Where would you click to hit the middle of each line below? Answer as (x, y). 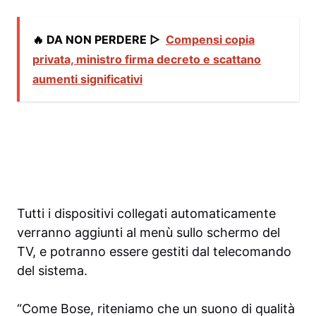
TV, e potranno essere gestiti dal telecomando (154, 251)
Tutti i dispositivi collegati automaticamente (146, 213)
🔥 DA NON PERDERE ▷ (96, 39)
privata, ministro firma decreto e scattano (147, 59)
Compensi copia (210, 39)
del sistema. (52, 270)
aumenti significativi (87, 79)
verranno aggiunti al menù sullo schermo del (148, 232)
